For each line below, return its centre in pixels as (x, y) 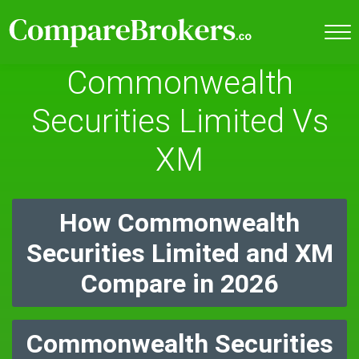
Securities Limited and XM (179, 253)
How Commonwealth (179, 223)
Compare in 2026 (179, 284)
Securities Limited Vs (179, 121)
